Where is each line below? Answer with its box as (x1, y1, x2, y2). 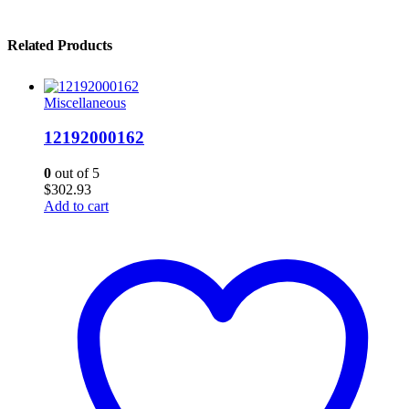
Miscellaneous (44, 94, 126, 110)
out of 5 (51, 164, 100, 181)
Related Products (7, 37, 112, 53)
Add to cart (44, 197, 109, 214)
